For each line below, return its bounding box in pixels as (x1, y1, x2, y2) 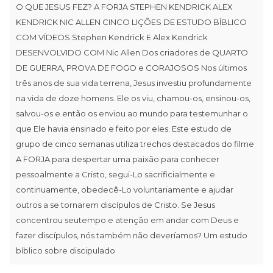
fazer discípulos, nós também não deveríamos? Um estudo (16, 230, 247, 240)
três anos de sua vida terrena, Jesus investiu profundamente (16, 77, 252, 88)
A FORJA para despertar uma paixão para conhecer (16, 154, 219, 164)
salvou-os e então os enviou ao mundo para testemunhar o (16, 108, 248, 118)
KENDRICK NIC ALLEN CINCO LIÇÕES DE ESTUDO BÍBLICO (16, 16, 247, 27)
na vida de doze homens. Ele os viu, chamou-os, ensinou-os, (16, 93, 250, 103)
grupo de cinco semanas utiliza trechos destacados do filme (16, 138, 254, 149)
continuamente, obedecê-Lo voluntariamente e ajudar (16, 184, 233, 194)
